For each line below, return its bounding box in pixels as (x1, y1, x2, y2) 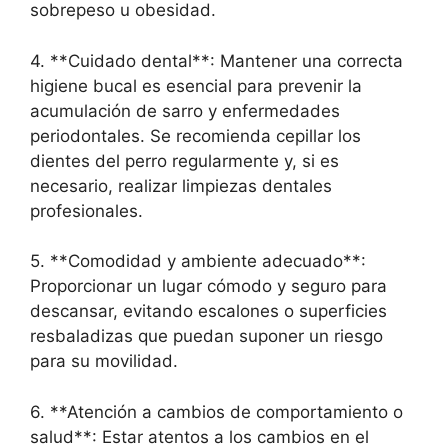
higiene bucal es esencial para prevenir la (30, 75, 362, 96)
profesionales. (30, 200, 143, 221)
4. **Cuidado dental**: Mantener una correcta (30, 50, 403, 71)
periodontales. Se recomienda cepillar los (30, 125, 361, 146)
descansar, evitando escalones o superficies (30, 301, 387, 322)
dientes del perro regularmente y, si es (30, 150, 339, 171)
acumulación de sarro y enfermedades (30, 100, 340, 121)
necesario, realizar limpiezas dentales (30, 175, 332, 196)
